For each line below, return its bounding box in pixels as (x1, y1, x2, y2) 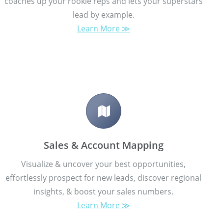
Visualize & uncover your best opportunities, (21, 158, 186, 169)
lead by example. (72, 9, 135, 20)
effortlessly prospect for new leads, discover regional (5, 172, 202, 183)
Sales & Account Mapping (43, 138, 164, 152)
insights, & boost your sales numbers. (33, 186, 174, 197)
